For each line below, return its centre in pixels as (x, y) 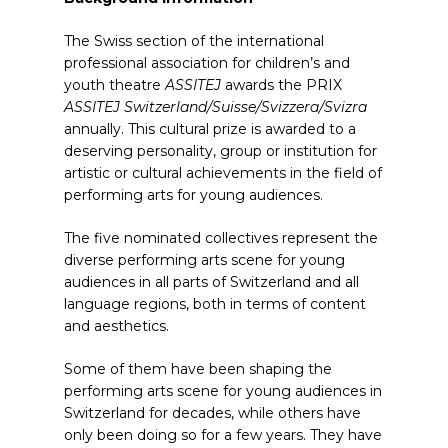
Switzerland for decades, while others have (212, 413)
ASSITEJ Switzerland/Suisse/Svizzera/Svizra (215, 107)
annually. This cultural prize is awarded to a (210, 129)
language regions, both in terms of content (215, 304)
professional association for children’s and (207, 63)
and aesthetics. (116, 326)
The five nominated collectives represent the (221, 238)
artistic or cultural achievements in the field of (223, 173)
